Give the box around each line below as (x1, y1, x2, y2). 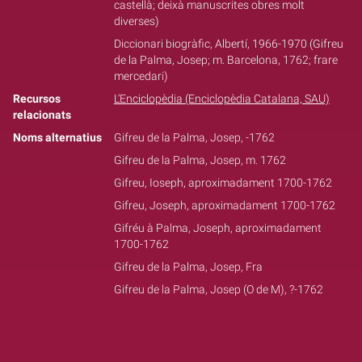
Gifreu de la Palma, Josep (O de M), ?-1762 (113, 283, 323, 297)
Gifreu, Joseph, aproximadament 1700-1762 (113, 199, 335, 213)
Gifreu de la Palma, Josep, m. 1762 (113, 154, 286, 168)
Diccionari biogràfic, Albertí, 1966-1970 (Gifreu (113, 37, 343, 52)
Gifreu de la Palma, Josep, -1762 (113, 131, 275, 145)
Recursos (13, 92, 61, 107)
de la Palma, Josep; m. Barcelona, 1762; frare (113, 53, 338, 68)
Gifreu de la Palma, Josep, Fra (113, 260, 263, 275)
